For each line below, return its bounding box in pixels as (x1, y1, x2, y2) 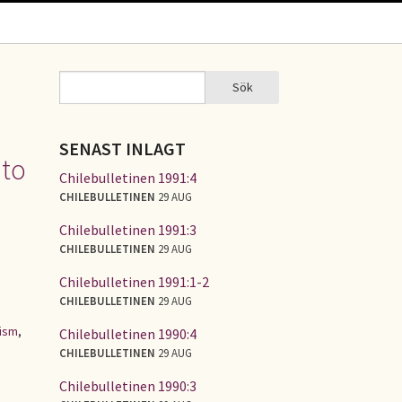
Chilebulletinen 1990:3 (59, 376, 197, 395)
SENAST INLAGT (59, 137, 186, 160)
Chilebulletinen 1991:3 (59, 220, 197, 239)
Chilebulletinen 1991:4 (59, 168, 197, 187)
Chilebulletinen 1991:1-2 (59, 272, 209, 291)
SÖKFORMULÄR (59, 86, 181, 109)
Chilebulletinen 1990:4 (59, 324, 197, 343)
